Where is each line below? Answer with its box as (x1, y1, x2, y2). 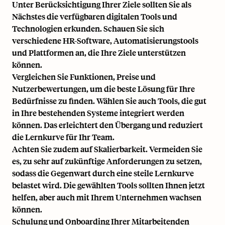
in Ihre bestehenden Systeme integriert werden (12, 107, 184, 118)
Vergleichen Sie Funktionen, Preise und (12, 71, 156, 82)
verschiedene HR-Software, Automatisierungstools (12, 35, 198, 46)
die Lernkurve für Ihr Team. (12, 131, 115, 142)
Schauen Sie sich (103, 23, 164, 34)
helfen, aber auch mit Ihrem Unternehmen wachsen (12, 191, 201, 202)
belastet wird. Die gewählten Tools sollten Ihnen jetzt (12, 179, 205, 190)
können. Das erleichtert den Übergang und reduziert (12, 119, 203, 130)
